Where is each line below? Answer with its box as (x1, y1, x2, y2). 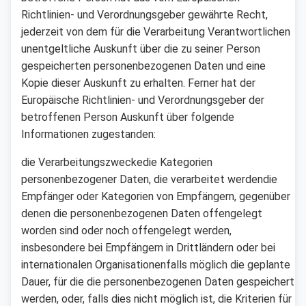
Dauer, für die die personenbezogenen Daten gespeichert (21, 275, 294, 288)
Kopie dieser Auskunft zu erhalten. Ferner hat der (21, 76, 255, 89)
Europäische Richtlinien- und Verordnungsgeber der (21, 93, 264, 107)
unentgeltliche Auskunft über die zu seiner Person (21, 42, 260, 55)
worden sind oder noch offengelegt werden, (21, 223, 232, 237)
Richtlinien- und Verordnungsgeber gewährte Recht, (21, 8, 268, 21)
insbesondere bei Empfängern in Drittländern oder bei (21, 240, 275, 254)
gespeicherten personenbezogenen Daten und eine (21, 59, 266, 72)
